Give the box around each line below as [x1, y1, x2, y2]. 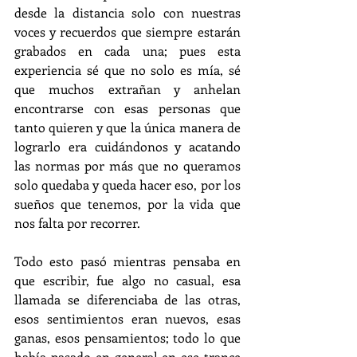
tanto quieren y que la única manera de [14, 119, 241, 136]
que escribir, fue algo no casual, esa [14, 272, 241, 289]
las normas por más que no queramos [14, 157, 241, 175]
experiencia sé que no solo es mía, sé [14, 61, 241, 79]
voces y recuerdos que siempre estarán [14, 23, 241, 41]
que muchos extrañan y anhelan [14, 80, 241, 98]
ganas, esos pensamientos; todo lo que [14, 329, 241, 347]
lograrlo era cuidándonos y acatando [14, 138, 241, 155]
